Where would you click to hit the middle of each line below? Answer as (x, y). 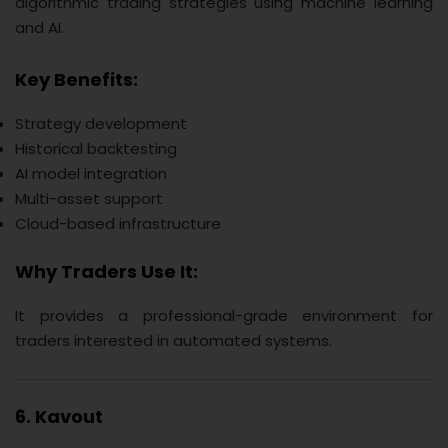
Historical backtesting (96, 148)
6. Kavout (59, 416)
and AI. (39, 27)
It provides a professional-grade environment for (224, 316)
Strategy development (101, 123)
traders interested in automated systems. (173, 341)
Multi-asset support (89, 198)
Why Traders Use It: (106, 272)
